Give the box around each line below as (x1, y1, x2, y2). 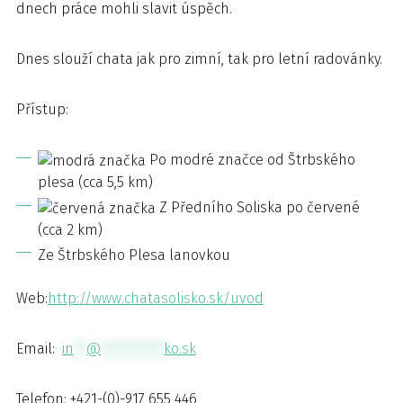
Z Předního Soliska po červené (156, 198, 360, 216)
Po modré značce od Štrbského (146, 151, 355, 168)
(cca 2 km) (38, 220, 103, 238)
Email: (16, 339, 62, 357)
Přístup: (16, 101, 68, 118)
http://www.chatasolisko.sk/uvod (48, 289, 264, 307)
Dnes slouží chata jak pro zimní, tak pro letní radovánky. (16, 50, 382, 67)
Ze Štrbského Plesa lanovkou (38, 246, 230, 264)
